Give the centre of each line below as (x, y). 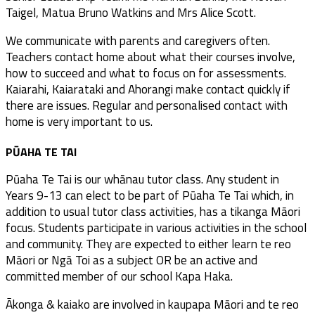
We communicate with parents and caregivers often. (138, 41)
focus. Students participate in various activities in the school (156, 228)
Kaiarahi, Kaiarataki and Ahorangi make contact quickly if (148, 89)
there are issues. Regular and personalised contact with (147, 105)
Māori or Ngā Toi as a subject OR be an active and (131, 260)
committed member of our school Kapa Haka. (119, 276)
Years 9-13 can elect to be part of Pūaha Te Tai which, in (150, 195)
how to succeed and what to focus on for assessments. (146, 73)
